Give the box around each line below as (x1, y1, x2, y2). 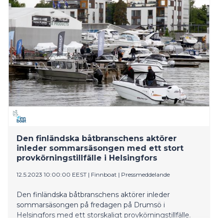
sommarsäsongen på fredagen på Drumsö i (17, 200, 165, 209)
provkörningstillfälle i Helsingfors (17, 153, 157, 163)
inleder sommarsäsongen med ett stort (17, 143, 183, 153)
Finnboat (91, 170, 117, 178)
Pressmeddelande (121, 170, 170, 178)
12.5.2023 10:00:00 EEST (17, 170, 87, 178)
